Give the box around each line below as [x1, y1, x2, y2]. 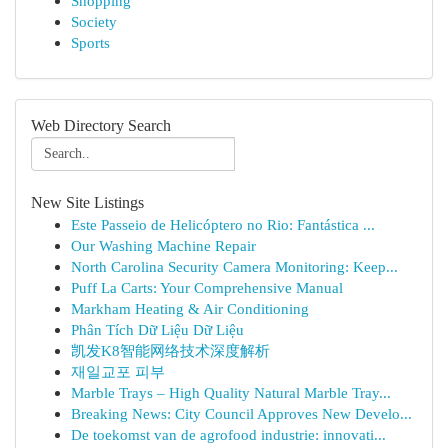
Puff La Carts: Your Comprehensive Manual [71, 279, 343, 296]
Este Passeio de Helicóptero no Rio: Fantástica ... [71, 216, 375, 233]
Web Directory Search [31, 117, 171, 134]
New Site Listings [31, 194, 144, 211]
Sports [71, 34, 110, 51]
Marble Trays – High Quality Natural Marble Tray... [71, 384, 391, 401]
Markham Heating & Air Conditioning [71, 300, 309, 317]
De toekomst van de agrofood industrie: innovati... [71, 426, 386, 443]
